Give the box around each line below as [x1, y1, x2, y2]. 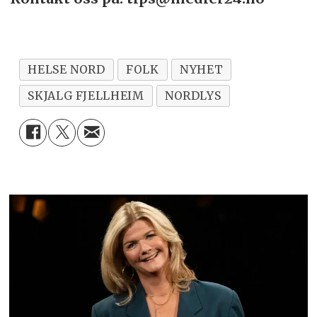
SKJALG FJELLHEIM [28, 88, 144, 103]
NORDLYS [164, 88, 221, 103]
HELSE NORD [28, 62, 105, 76]
